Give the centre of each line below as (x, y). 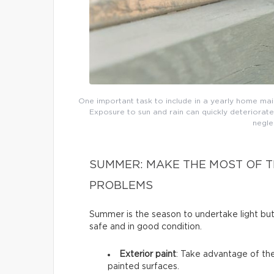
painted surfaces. (143, 266)
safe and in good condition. (146, 227)
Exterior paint (148, 254)
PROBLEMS (121, 186)
